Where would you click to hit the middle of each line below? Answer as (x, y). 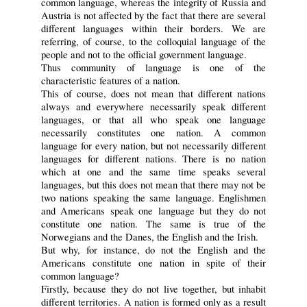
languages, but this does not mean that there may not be (153, 184)
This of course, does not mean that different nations (153, 93)
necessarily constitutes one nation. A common (153, 132)
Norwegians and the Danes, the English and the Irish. (149, 236)
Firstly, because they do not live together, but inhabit (153, 288)
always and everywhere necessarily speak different (153, 106)
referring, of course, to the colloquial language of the (153, 41)
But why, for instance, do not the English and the (153, 249)
